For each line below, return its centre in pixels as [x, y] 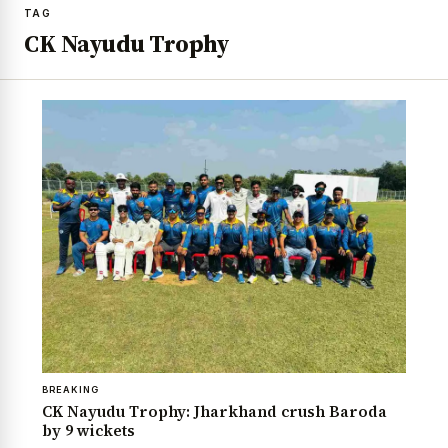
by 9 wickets [88, 430]
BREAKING [70, 389]
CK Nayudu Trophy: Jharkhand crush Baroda [214, 411]
